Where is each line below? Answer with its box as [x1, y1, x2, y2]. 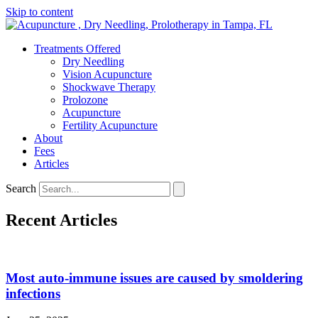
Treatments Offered [34, 43, 121, 55]
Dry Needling [62, 55, 124, 67]
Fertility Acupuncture [62, 119, 158, 131]
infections [6, 285, 60, 301]
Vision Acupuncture [62, 68, 152, 80]
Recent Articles [6, 210, 117, 229]
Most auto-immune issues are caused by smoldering [6, 270, 303, 285]
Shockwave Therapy [62, 81, 155, 93]
